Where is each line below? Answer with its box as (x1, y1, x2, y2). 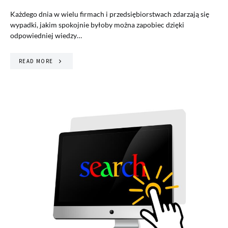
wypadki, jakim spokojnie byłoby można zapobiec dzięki (10, 20, 184, 29)
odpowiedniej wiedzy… (10, 31, 82, 40)
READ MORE (19, 57, 53, 65)
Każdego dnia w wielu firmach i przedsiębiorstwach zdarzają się (10, 9, 209, 18)
